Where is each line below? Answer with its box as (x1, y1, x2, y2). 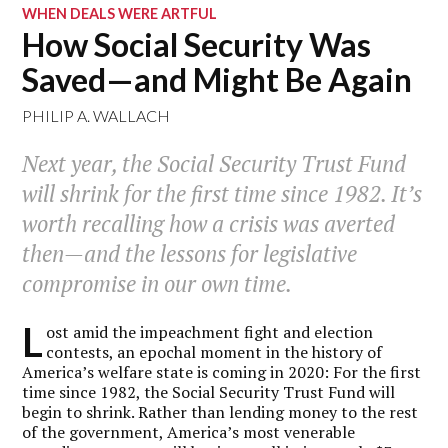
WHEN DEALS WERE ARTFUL (22, 5, 218, 22)
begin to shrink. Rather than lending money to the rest (22, 400, 419, 423)
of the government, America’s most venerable (22, 420, 356, 443)
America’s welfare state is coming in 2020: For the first (22, 360, 422, 383)
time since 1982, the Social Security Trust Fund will (22, 380, 396, 403)
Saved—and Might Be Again (22, 60, 413, 99)
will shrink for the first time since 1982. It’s (22, 179, 423, 209)
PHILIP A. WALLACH (22, 106, 171, 125)
